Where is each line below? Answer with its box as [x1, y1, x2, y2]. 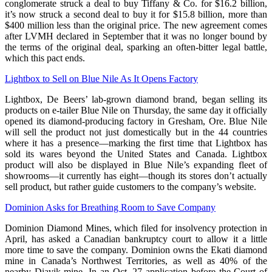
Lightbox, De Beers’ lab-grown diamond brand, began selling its [5, 94, 267, 105]
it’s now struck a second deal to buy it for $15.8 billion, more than [5, 9, 267, 20]
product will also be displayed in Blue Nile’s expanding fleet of [5, 160, 267, 171]
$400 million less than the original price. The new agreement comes [5, 20, 267, 31]
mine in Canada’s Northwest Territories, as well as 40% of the [5, 256, 267, 267]
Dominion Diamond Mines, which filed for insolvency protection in [5, 223, 267, 234]
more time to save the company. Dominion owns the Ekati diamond [5, 245, 267, 256]
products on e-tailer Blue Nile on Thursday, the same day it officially [5, 105, 267, 116]
